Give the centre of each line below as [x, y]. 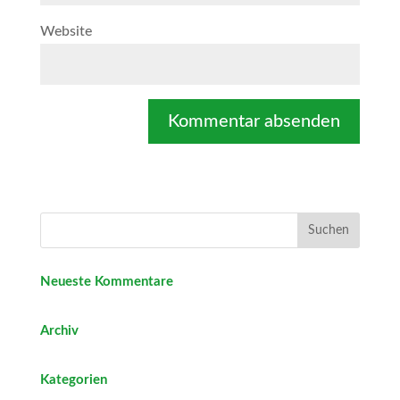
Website [66, 31]
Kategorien [73, 380]
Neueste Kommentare [106, 282]
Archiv [59, 331]
